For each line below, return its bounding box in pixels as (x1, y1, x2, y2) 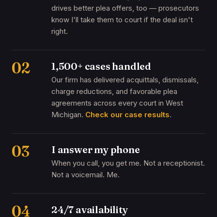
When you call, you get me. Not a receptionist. (51, 158, 205, 168)
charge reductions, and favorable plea (51, 87, 177, 96)
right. (51, 27, 68, 36)
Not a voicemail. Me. (51, 170, 120, 179)
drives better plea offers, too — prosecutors (51, 3, 199, 13)
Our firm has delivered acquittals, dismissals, (51, 75, 199, 84)
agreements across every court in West (51, 98, 183, 108)
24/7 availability (51, 203, 128, 216)
